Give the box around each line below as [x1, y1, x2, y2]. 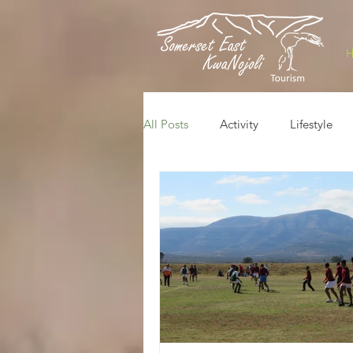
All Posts [143, 116, 188, 132]
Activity [220, 116, 258, 132]
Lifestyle [290, 116, 333, 132]
